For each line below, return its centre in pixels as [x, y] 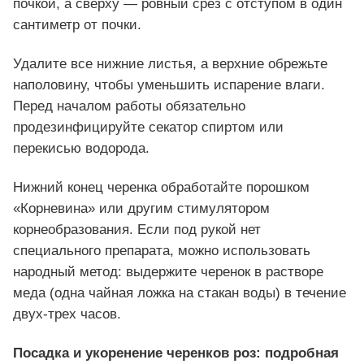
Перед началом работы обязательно [129, 106]
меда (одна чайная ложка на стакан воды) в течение [180, 292]
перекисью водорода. [81, 148]
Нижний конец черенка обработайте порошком [161, 187]
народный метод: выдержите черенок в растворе [168, 271]
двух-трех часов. [67, 314]
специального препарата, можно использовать [162, 250]
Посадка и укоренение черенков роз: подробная [176, 353]
